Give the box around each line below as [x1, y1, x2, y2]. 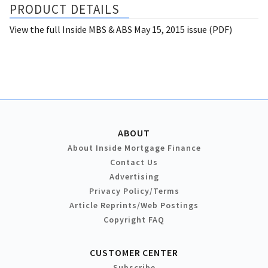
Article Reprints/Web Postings [69, 199, 199, 211]
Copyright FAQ [103, 214, 165, 225]
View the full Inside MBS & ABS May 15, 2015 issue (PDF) [10, 23, 232, 35]
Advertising [109, 170, 159, 182]
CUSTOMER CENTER [90, 246, 178, 258]
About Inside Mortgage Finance [67, 142, 201, 153]
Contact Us [110, 156, 158, 167]
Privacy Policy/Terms [89, 185, 179, 196]
